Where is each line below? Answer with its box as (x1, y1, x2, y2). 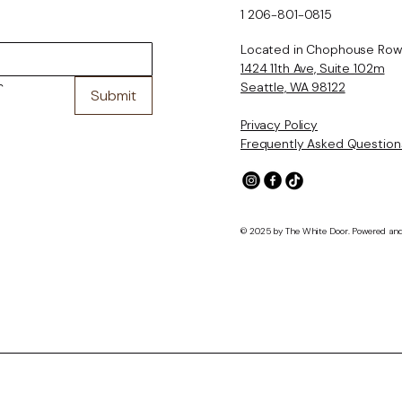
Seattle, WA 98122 (240, 79, 345, 95)
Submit (91, 86, 137, 105)
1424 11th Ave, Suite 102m (240, 60, 385, 76)
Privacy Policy (240, 117, 319, 133)
